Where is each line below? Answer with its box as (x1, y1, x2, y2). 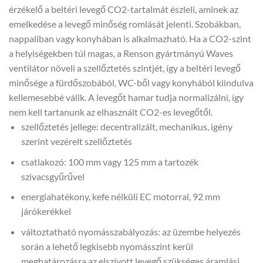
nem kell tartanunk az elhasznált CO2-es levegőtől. (9, 106, 213, 118)
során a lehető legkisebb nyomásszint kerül (21, 240, 193, 252)
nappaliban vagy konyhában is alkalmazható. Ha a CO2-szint (9, 33, 251, 45)
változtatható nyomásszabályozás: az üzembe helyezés (21, 225, 241, 237)
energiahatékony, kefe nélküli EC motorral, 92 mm (21, 191, 220, 203)
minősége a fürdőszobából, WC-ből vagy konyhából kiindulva (9, 77, 254, 89)
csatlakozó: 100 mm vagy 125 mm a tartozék (21, 156, 198, 167)
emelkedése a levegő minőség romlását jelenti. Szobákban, (9, 18, 241, 30)
